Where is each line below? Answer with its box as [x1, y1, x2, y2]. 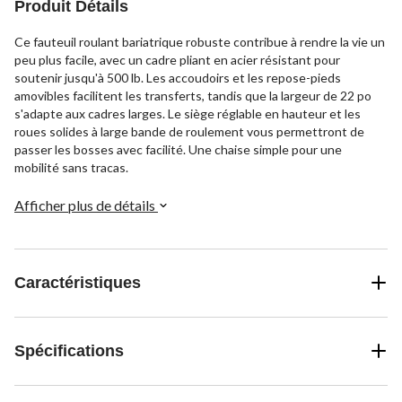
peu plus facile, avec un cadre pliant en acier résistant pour [14, 51, 340, 67]
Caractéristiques [14, 273, 141, 292]
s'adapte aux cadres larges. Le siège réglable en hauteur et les [14, 105, 361, 121]
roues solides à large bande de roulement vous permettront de [14, 123, 364, 139]
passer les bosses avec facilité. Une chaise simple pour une [14, 141, 342, 157]
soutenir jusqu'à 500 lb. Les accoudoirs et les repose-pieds [14, 69, 341, 85]
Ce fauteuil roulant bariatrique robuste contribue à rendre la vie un [14, 33, 385, 49]
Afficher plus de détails [14, 196, 158, 214]
